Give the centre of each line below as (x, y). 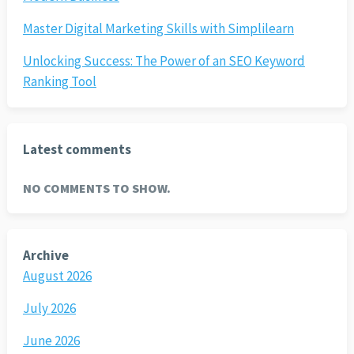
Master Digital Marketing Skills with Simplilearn (158, 29)
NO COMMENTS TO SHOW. (96, 188)
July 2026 (49, 309)
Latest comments (77, 150)
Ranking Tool (59, 82)
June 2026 (51, 341)
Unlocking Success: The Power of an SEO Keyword (164, 61)
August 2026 (57, 276)
